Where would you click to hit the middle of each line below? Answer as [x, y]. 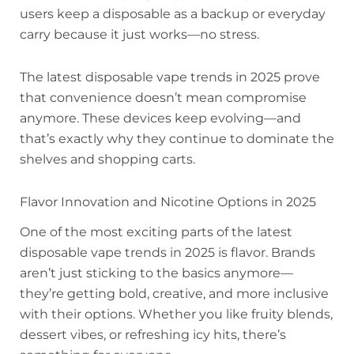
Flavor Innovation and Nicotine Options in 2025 [168, 202]
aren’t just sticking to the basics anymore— [156, 273]
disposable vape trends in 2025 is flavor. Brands [168, 252]
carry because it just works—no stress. [139, 35]
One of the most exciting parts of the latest [156, 232]
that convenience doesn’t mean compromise [163, 98]
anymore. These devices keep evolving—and [160, 119]
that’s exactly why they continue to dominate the [177, 139]
